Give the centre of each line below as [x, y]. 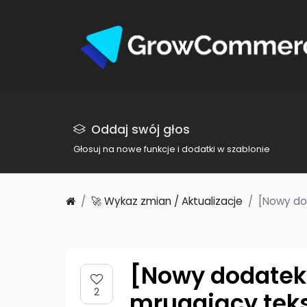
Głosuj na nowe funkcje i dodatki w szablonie [172, 149]
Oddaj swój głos [141, 129]
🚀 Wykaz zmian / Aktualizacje [167, 201]
